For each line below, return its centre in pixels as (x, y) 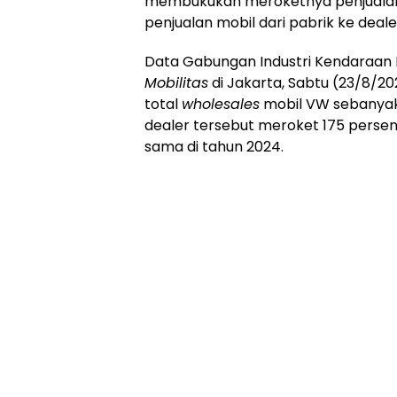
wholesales (221, 104)
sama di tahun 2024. (214, 147)
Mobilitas (176, 83)
